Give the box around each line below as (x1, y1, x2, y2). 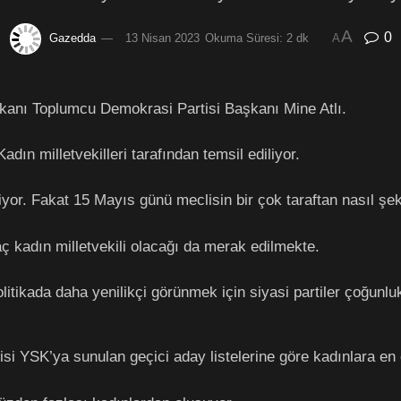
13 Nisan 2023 (124, 30, 200, 45)
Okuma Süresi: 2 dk (204, 30, 309, 45)
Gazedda (48, 30, 96, 45)
